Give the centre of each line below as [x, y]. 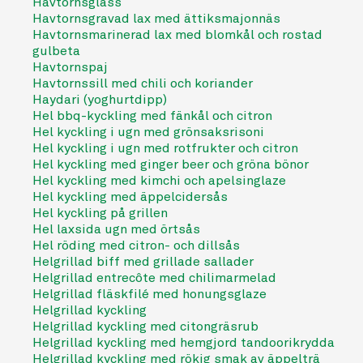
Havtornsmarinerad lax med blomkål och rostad [177, 35]
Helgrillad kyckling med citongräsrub [145, 327]
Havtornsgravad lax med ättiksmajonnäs [156, 19]
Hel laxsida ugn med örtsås [116, 229]
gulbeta [56, 51]
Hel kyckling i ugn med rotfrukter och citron [165, 148]
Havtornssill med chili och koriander [143, 83]
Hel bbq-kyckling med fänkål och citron [152, 116]
